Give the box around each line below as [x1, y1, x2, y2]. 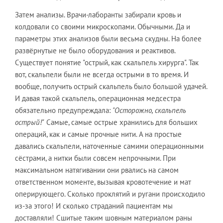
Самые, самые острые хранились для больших [44, 117, 198, 127]
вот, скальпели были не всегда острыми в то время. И [15, 69, 189, 79]
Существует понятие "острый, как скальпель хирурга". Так [15, 57, 199, 67]
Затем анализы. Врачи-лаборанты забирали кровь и [15, 9, 181, 19]
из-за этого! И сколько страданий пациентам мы [15, 201, 173, 211]
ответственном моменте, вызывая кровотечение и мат [15, 177, 191, 187]
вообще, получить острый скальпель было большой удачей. [15, 81, 207, 91]
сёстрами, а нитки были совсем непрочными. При [15, 153, 176, 163]
